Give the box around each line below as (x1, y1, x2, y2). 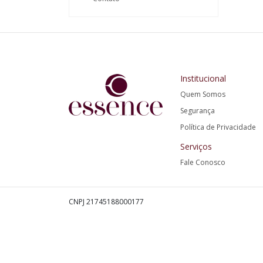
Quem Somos (180, 89, 225, 99)
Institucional (180, 73, 226, 84)
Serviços (180, 141, 212, 152)
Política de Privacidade (180, 122, 256, 132)
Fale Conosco (180, 157, 225, 167)
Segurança (180, 106, 215, 116)
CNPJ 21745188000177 (69, 197, 144, 207)
